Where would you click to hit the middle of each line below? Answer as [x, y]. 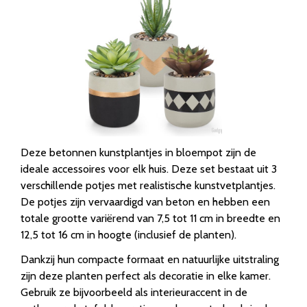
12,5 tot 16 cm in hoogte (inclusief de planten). [128, 235]
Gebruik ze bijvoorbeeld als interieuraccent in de [134, 293]
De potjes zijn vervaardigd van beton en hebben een [145, 202]
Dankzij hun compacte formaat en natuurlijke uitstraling [150, 260]
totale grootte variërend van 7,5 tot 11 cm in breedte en [150, 219]
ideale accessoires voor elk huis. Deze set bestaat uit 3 [149, 169]
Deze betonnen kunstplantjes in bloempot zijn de [138, 153]
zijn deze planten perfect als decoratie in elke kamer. [146, 276]
